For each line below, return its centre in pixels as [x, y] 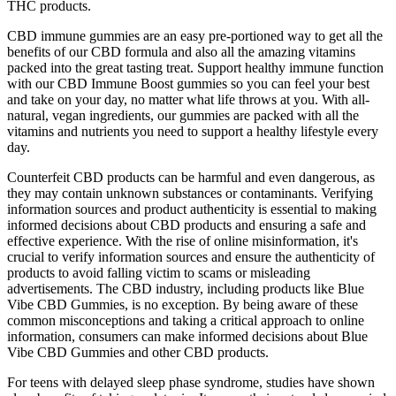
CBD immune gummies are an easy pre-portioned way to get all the [195, 35]
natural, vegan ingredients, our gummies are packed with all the [183, 115]
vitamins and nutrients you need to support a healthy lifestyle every [193, 131]
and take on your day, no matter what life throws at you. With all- [188, 99]
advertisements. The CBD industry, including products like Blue [186, 288]
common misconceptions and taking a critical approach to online [186, 320]
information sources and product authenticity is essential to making [192, 209]
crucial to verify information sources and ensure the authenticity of [191, 256]
